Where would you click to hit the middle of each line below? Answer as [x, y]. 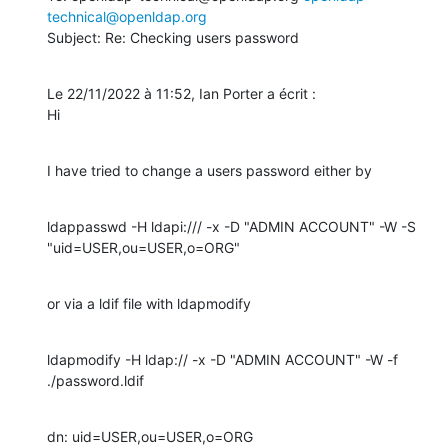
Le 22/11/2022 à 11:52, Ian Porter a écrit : [181, 93]
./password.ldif [95, 380]
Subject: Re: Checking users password [173, 37]
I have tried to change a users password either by [209, 170]
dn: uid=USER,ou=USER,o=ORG [150, 436]
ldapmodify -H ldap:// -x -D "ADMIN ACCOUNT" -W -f [222, 359]
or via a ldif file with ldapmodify [149, 303]
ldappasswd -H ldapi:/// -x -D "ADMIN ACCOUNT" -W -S [231, 226]
